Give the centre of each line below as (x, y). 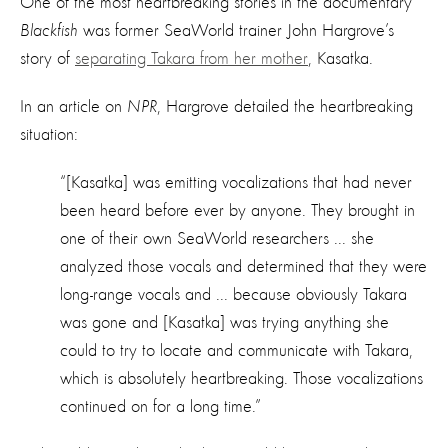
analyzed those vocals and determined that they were (243, 266)
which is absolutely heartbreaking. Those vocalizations (241, 378)
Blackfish (49, 30)
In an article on (73, 106)
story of (47, 58)
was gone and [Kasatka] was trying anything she (224, 322)
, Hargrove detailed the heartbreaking (285, 106)
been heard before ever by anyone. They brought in (237, 210)
